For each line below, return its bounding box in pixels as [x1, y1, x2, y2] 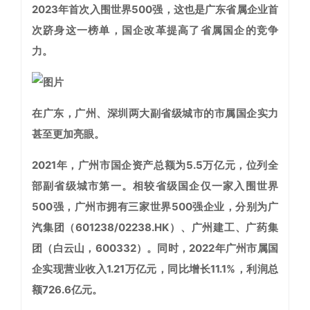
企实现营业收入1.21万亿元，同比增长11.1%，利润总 [32, 262, 278, 276]
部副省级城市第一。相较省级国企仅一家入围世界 [32, 179, 278, 193]
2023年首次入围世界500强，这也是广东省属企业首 [32, 3, 278, 17]
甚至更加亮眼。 [32, 127, 104, 141]
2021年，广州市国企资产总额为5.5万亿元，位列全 [32, 158, 278, 172]
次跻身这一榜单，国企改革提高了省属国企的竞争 [32, 24, 278, 37]
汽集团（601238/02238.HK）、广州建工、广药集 [32, 221, 278, 235]
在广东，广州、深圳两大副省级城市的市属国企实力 [32, 107, 278, 120]
